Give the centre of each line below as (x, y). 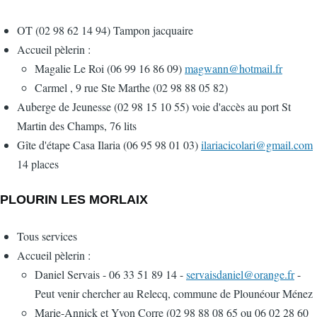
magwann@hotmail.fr (234, 69)
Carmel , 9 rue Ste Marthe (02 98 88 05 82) (131, 88)
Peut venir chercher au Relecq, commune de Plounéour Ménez (174, 294)
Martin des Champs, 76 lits (77, 126)
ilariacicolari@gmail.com (257, 145)
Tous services (47, 236)
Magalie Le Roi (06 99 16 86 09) (110, 69)
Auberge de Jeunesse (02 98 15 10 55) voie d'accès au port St (154, 107)
